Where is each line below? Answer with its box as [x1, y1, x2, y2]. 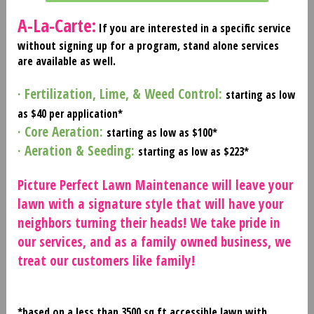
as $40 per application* [17, 106, 123, 121]
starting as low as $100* [106, 125, 217, 140]
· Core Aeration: [17, 121, 107, 141]
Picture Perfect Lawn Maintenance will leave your [17, 175, 293, 194]
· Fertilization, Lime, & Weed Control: [17, 83, 226, 103]
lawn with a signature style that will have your [17, 193, 283, 213]
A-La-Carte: [17, 13, 96, 38]
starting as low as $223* [137, 144, 249, 159]
